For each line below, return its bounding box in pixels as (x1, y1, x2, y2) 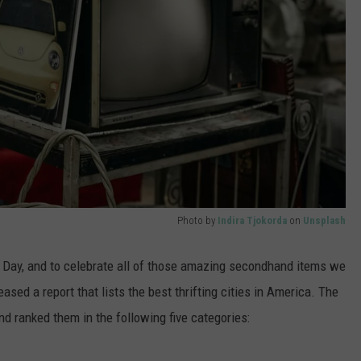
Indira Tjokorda (218, 214, 287, 227)
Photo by (177, 214, 218, 227)
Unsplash (303, 214, 346, 227)
